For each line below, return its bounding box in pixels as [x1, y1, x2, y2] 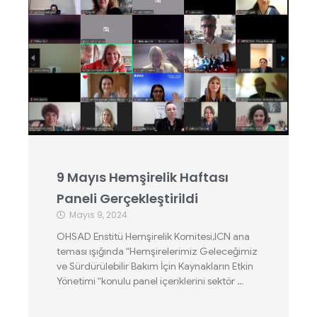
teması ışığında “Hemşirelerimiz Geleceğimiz [57, 245, 258, 258]
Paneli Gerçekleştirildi [57, 190, 198, 207]
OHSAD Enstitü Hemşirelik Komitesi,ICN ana [57, 230, 250, 243]
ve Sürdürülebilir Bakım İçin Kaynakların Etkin [57, 260, 253, 272]
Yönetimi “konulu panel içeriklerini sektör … [57, 275, 243, 287]
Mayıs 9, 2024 [69, 209, 127, 221]
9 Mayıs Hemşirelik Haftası [57, 168, 229, 186]
